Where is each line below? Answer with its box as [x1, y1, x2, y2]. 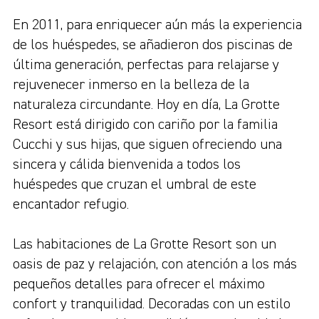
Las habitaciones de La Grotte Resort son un [13, 237, 276, 251]
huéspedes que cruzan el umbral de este [13, 177, 256, 192]
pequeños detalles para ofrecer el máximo [13, 277, 265, 291]
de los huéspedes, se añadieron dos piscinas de [13, 38, 293, 52]
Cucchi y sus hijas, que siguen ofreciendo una [13, 137, 282, 152]
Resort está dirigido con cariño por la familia [13, 117, 278, 132]
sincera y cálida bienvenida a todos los [13, 157, 241, 172]
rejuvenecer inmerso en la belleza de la [13, 78, 249, 92]
